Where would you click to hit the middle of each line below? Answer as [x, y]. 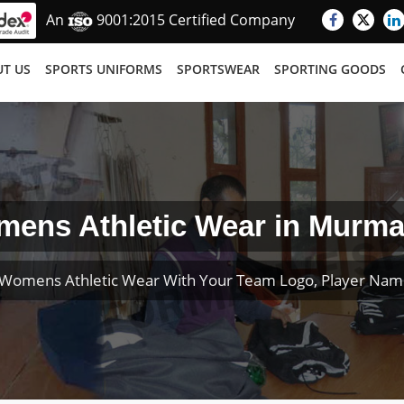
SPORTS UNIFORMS [104, 69]
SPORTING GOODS [330, 69]
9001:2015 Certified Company [194, 20]
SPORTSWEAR [218, 69]
